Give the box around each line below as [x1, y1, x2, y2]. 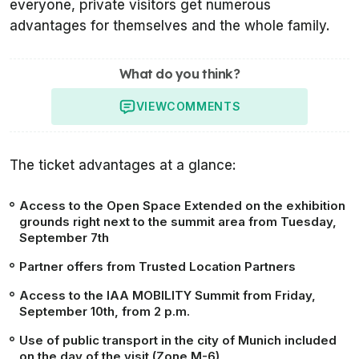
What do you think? [119, 66, 240, 83]
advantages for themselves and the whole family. [10, 18, 330, 34]
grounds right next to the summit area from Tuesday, [19, 214, 337, 230]
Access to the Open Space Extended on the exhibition [19, 198, 345, 214]
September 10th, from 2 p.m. [19, 304, 190, 320]
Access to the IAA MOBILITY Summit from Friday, [19, 288, 316, 304]
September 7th [19, 230, 109, 246]
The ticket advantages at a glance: [10, 157, 236, 174]
